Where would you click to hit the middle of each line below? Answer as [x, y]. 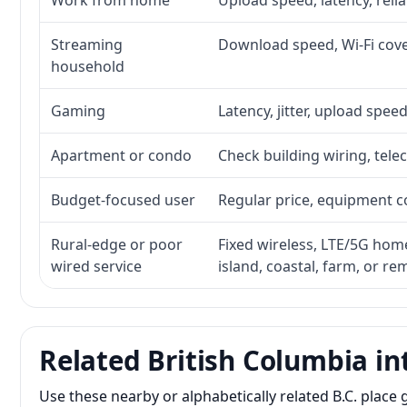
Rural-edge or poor [117, 244]
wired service [96, 266]
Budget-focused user [123, 200]
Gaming [78, 111]
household [88, 66]
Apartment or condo [121, 155]
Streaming [87, 45]
